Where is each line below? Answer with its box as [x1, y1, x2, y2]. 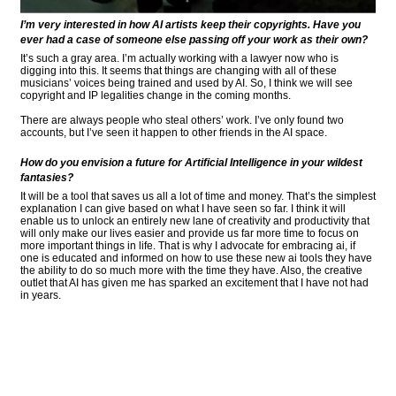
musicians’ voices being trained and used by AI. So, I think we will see [20, 76, 353, 89]
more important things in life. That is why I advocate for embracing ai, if [20, 240, 355, 253]
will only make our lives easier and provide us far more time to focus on [20, 227, 359, 240]
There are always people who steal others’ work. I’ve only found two [20, 113, 344, 126]
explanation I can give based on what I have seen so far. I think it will [20, 202, 346, 216]
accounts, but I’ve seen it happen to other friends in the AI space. [20, 126, 327, 139]
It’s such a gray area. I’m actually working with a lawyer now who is [20, 51, 339, 65]
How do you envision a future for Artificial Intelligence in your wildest [20, 156, 362, 170]
